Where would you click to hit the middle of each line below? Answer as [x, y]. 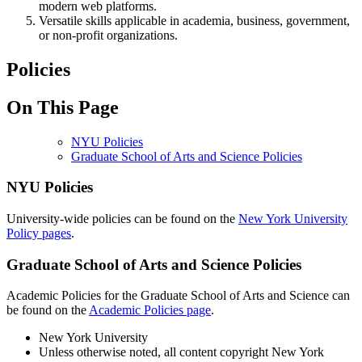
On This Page [63, 107]
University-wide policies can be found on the [122, 219]
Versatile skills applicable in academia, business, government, [194, 20]
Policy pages [39, 234]
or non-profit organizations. [108, 35]
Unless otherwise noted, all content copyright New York [181, 352]
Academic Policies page [150, 310]
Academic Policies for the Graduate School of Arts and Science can [178, 296]
